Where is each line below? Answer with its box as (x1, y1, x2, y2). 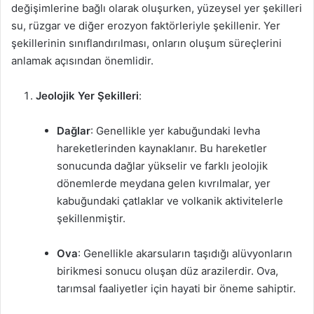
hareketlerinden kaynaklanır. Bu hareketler (57, 142, 267, 155)
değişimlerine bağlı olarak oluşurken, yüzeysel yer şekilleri (11, 1, 302, 15)
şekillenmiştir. (57, 212, 125, 225)
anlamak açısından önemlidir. (11, 54, 153, 67)
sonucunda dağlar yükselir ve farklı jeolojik (57, 159, 268, 172)
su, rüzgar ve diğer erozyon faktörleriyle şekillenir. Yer (11, 19, 280, 32)
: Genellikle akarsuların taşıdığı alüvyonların (78, 247, 292, 260)
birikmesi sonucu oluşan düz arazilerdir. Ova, (57, 264, 278, 278)
